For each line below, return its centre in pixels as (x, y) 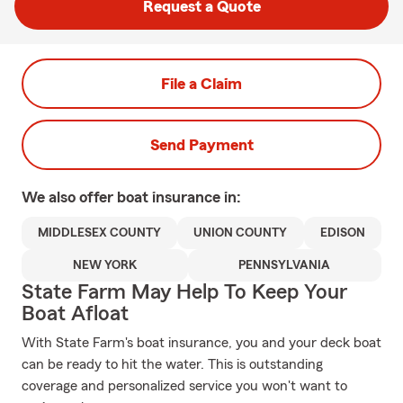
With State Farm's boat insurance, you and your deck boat (201, 343)
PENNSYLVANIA (285, 265)
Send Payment (201, 145)
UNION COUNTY (241, 233)
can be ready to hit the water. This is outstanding (172, 364)
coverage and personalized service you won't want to (184, 386)
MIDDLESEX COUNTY (100, 233)
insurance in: (197, 197)
